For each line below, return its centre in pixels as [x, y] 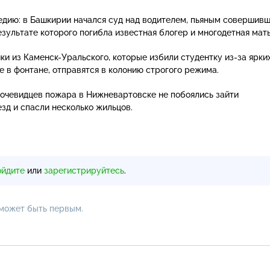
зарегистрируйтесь [84, 170]
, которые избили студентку [167, 57]
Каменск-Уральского [66, 57]
